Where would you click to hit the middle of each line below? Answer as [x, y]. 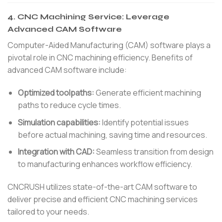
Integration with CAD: [56, 152]
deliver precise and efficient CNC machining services [103, 199]
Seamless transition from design [154, 152]
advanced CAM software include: [67, 70]
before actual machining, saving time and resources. [112, 135]
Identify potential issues [144, 122]
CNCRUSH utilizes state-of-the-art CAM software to [102, 187]
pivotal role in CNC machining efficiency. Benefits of [100, 58]
